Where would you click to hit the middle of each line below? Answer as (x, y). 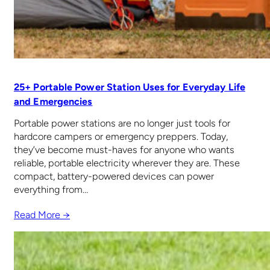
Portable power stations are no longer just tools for (122, 124)
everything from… (51, 190)
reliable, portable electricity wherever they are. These (127, 163)
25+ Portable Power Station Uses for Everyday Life (130, 87)
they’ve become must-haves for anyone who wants (124, 150)
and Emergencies (53, 101)
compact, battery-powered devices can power (114, 177)
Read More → (42, 215)
